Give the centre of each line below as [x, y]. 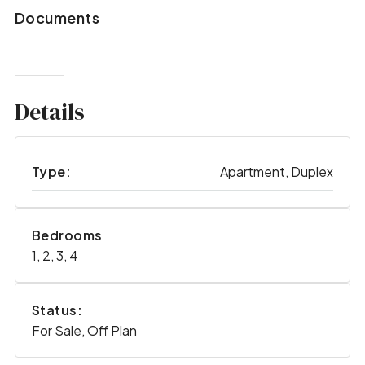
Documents [57, 17]
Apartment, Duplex [277, 172]
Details [49, 111]
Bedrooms [67, 235]
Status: [57, 310]
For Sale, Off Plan [84, 331]
